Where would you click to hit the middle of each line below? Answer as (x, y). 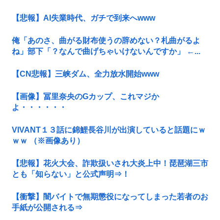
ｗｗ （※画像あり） (48, 140)
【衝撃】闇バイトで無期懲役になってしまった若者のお (110, 196)
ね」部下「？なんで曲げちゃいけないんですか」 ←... (106, 51)
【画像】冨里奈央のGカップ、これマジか (85, 96)
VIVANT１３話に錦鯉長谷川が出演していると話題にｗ (109, 130)
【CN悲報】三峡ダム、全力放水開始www (85, 74)
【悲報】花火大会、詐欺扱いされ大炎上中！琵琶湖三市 (110, 163)
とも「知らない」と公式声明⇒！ (71, 174)
